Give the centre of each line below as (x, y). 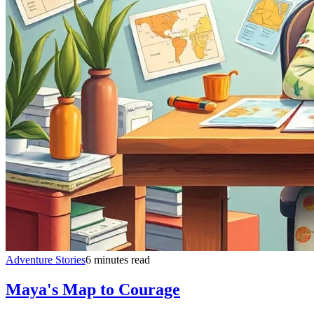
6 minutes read (118, 259)
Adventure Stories (46, 259)
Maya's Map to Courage (93, 289)
